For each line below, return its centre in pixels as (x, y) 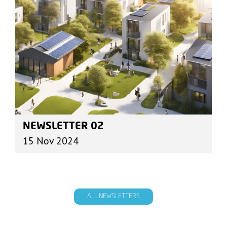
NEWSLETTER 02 (63, 127)
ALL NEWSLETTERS (113, 197)
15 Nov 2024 (51, 141)
